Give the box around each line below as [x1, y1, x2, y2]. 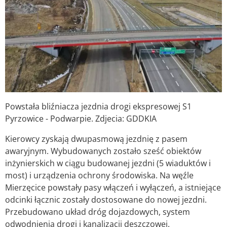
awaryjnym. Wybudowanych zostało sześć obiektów [5, 145, 201, 157]
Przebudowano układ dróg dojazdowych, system [5, 206, 190, 218]
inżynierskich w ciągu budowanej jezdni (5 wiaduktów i [5, 158, 211, 169]
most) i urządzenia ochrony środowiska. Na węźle [5, 170, 194, 181]
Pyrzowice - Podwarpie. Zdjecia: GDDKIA [5, 113, 157, 125]
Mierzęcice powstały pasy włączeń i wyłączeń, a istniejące [5, 182, 221, 194]
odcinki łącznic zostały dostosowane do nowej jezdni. [5, 194, 207, 206]
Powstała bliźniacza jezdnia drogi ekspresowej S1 [5, 101, 192, 112]
